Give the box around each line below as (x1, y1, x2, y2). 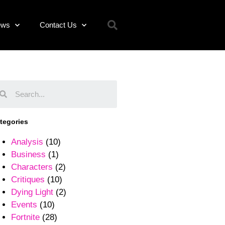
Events (11, 200, 37, 209)
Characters (11, 162, 53, 172)
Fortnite (11, 212, 40, 222)
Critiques (11, 175, 45, 184)
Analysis (11, 137, 43, 147)
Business (11, 150, 46, 159)
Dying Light (11, 187, 53, 197)
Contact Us (40, 21, 77, 29)
